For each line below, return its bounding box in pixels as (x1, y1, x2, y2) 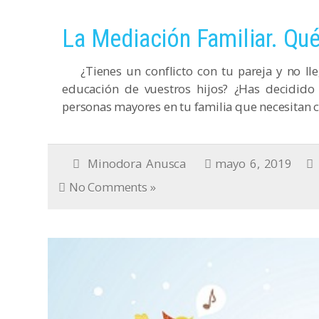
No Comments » (69, 179, 156, 196)
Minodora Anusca (88, 155, 186, 172)
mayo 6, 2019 (215, 155, 292, 172)
